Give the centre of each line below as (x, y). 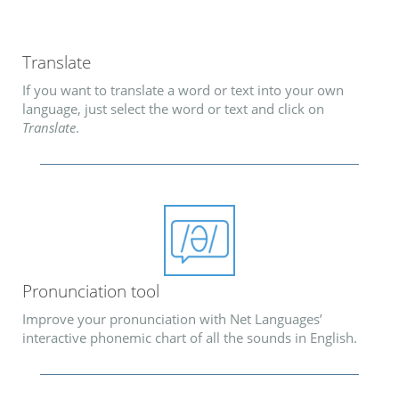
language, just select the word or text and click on (173, 108)
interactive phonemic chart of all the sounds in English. (190, 337)
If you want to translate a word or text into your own (183, 90)
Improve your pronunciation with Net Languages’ (172, 318)
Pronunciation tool (91, 291)
